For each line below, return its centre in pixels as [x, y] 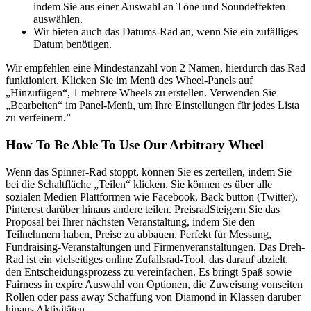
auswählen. [58, 19]
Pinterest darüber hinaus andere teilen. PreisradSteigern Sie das [143, 209]
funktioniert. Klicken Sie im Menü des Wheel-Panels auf [129, 81]
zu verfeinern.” [38, 118]
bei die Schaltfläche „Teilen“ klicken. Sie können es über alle [139, 184]
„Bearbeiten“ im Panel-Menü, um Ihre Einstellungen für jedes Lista [152, 106]
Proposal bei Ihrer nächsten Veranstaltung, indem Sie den [130, 221]
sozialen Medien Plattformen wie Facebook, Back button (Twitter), [152, 196]
